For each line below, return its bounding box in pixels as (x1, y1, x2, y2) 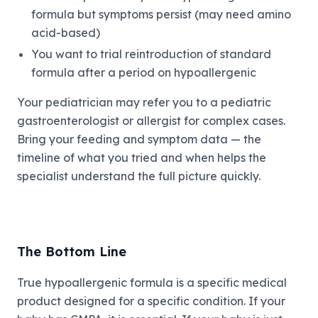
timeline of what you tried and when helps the (17, 150, 266, 165)
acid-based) (31, 26, 100, 40)
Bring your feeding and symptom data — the (17, 132, 261, 147)
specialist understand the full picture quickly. (17, 169, 261, 184)
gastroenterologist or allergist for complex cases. (17, 114, 285, 128)
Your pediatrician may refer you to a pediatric (17, 95, 271, 110)
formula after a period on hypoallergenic (31, 65, 256, 80)
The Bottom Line (17, 243, 126, 261)
